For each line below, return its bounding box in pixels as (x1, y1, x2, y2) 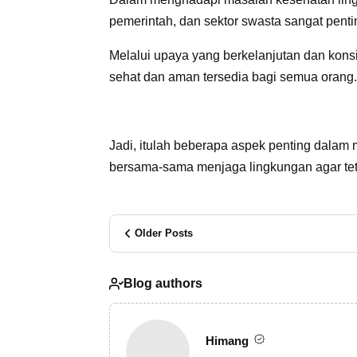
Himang (206, 333, 252, 347)
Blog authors (124, 277, 202, 290)
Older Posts (135, 227, 193, 239)
